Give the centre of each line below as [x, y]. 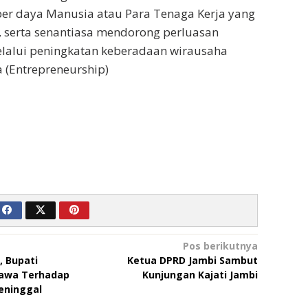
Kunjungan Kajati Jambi [200, 274]
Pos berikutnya [220, 245]
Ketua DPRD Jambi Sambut [192, 260]
